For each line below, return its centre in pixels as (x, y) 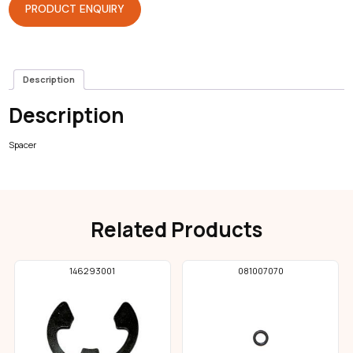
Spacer (22, 144)
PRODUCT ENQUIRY (74, 9)
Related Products (176, 229)
